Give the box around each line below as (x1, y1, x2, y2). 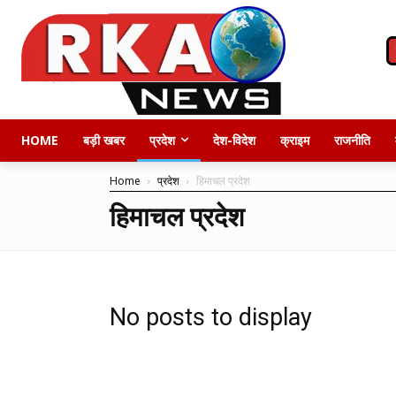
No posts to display (110, 302, 312, 331)
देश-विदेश (213, 131, 255, 148)
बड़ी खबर (83, 131, 125, 148)
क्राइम (280, 131, 309, 148)
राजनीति (334, 131, 370, 148)
